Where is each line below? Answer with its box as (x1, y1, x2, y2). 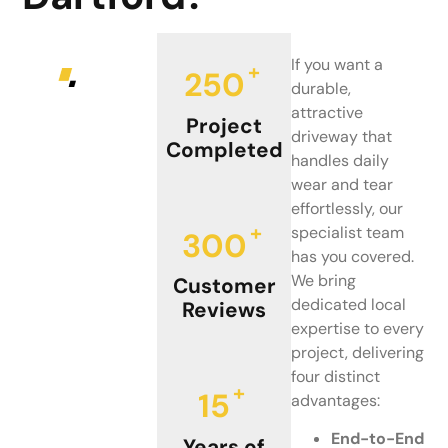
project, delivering (291, 341, 425, 363)
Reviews (182, 296, 266, 324)
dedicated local (291, 293, 407, 315)
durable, (291, 77, 352, 99)
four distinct (291, 365, 381, 387)
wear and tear (291, 173, 394, 195)
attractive (291, 101, 364, 123)
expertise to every (291, 317, 425, 339)
